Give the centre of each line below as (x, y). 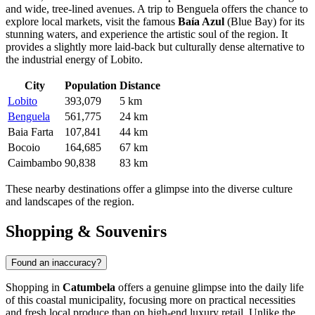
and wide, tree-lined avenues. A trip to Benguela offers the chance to (157, 9)
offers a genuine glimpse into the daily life (210, 288)
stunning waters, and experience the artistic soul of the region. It (147, 34)
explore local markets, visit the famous (92, 22)
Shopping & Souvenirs (86, 232)
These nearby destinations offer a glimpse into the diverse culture (149, 189)
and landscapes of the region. (70, 202)
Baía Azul (201, 22)
